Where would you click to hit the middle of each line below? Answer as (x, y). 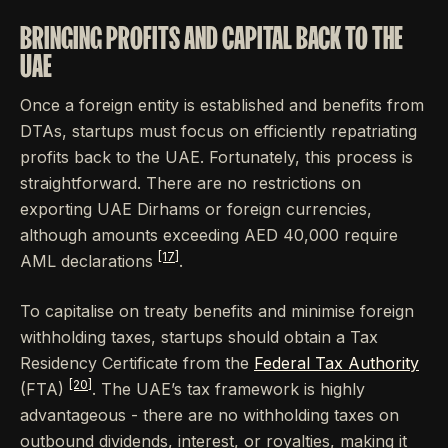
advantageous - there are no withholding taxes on (209, 415)
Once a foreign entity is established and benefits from (222, 105)
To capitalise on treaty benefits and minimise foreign (217, 311)
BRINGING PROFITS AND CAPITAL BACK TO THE (211, 38)
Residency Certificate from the (137, 363)
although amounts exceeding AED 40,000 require (209, 235)
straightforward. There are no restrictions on (190, 183)
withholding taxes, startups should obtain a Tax (199, 337)
